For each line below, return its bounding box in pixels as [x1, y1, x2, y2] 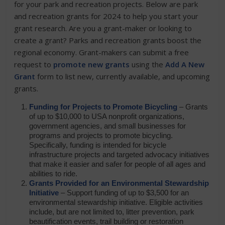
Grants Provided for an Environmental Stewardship [29, 179, 209, 187]
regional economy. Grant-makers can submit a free [14, 47, 189, 57]
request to [14, 59, 54, 69]
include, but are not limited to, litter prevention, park [29, 207, 195, 216]
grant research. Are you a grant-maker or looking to [14, 23, 192, 33]
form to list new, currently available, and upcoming [37, 71, 210, 81]
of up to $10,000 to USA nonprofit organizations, [29, 112, 185, 121]
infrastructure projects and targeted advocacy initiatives [29, 150, 210, 159]
